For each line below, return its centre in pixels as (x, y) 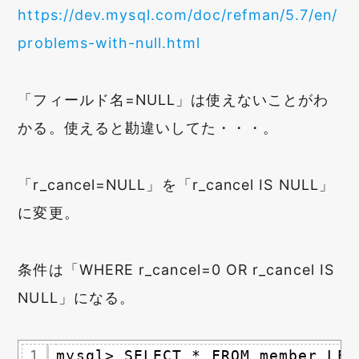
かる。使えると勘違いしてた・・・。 (148, 127)
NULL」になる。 (77, 297)
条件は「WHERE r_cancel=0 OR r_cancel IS (176, 269)
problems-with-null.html (109, 43)
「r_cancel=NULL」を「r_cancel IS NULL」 (176, 184)
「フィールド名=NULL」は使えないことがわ (173, 99)
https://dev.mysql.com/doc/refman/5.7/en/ (178, 15)
